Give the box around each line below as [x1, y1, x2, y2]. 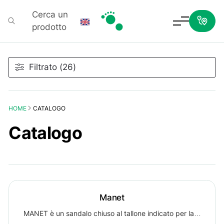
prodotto [31, 21, 66, 32]
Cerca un [31, 9, 68, 19]
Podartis [98, 32, 132, 43]
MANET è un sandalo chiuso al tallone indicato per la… [23, 209, 201, 218]
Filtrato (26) [29, 61, 76, 72]
